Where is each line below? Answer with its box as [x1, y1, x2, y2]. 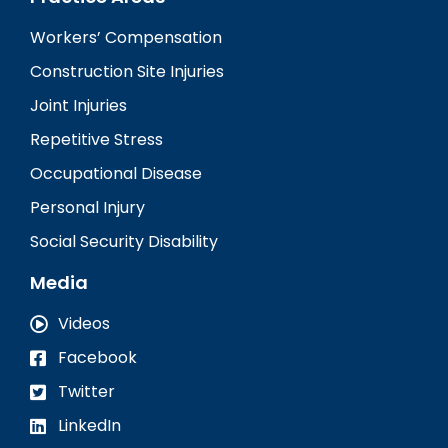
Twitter [57, 379, 115, 403]
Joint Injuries [30, 93, 127, 117]
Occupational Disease [30, 161, 202, 185]
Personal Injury [30, 195, 145, 219]
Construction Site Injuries [30, 59, 224, 83]
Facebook [57, 345, 137, 369]
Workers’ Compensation [30, 25, 222, 49]
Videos [57, 311, 110, 335]
